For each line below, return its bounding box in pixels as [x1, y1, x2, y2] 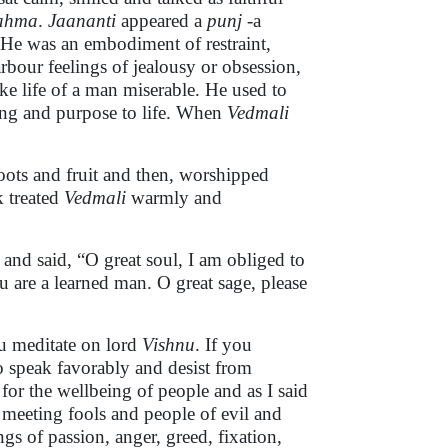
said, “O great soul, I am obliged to [37, 249, 305, 270]
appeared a [116, 10, 207, 31]
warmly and [126, 187, 222, 208]
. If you [195, 334, 252, 355]
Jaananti [48, 10, 116, 31]
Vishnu [142, 334, 195, 355]
